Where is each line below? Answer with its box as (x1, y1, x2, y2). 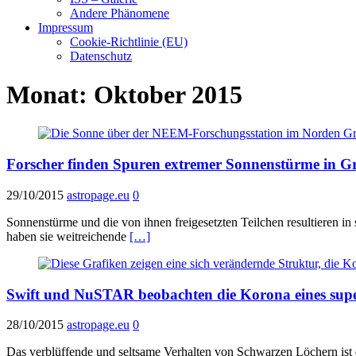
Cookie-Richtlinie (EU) (70, 34, 188, 48)
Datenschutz (70, 48, 132, 63)
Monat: (6, 79, 94, 109)
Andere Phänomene (70, 6, 169, 20)
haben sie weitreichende (6, 229, 130, 243)
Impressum (38, 20, 93, 34)
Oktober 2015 (94, 79, 242, 109)
